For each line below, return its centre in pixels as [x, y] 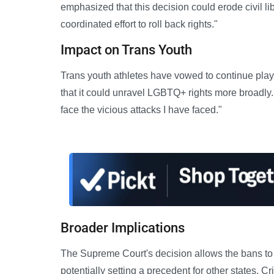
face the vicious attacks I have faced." [141, 109]
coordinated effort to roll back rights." [139, 24]
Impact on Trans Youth [126, 50]
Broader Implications [123, 228]
